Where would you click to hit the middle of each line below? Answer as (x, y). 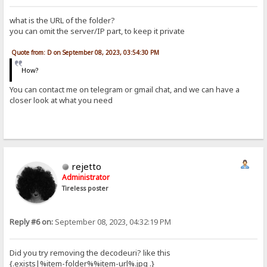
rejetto (87, 167)
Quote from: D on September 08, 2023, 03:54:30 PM (86, 52)
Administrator (86, 178)
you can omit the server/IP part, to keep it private (97, 31)
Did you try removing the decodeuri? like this (90, 252)
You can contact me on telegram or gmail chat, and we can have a (125, 89)
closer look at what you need (61, 100)
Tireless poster (86, 189)
